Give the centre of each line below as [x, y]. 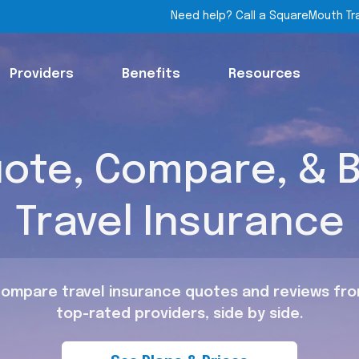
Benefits [151, 74]
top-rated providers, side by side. [179, 314]
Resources [264, 74]
